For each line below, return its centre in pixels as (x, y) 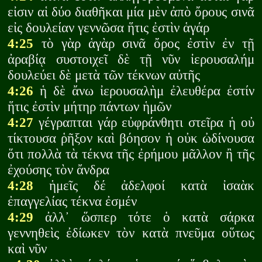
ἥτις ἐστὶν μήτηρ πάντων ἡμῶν (90, 107)
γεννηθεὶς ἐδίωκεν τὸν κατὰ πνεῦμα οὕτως (131, 233)
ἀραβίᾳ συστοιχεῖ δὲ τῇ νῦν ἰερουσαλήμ (131, 59)
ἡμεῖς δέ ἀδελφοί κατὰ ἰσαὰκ (144, 186)
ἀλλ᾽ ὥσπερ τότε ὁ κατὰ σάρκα (144, 217)
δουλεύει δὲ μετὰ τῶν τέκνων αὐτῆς (104, 75)
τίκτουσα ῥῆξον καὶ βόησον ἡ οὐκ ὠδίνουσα (131, 138)
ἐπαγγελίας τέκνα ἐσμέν (73, 201)
